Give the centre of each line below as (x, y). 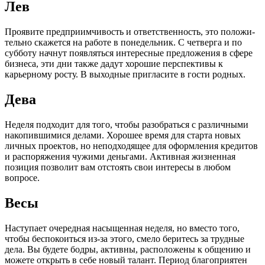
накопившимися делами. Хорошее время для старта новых (123, 135)
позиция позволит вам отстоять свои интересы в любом (118, 167)
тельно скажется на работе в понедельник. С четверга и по (123, 42)
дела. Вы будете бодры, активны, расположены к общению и (128, 249)
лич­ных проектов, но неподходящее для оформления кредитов (131, 146)
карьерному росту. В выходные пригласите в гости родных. (125, 74)
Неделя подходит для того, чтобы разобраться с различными (127, 124)
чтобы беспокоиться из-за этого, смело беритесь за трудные (125, 238)
